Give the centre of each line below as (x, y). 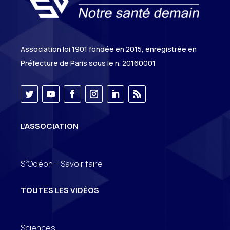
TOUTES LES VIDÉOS (60, 190)
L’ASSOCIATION (50, 126)
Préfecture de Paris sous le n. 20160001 (88, 63)
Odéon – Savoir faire (65, 164)
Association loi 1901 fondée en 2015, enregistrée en (109, 49)
